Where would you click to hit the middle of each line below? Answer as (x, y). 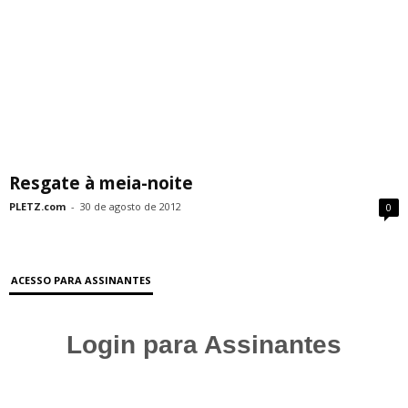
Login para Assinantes (204, 344)
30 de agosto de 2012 (131, 206)
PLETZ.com (37, 206)
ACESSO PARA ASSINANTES (81, 280)
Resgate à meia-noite (101, 183)
